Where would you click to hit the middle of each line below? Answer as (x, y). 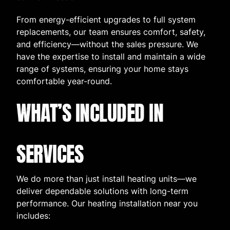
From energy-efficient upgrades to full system (106, 20)
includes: (33, 216)
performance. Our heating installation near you (107, 204)
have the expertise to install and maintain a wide (111, 57)
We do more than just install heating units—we (107, 179)
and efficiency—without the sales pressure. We (107, 44)
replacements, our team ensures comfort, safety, (111, 32)
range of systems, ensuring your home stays (102, 69)
